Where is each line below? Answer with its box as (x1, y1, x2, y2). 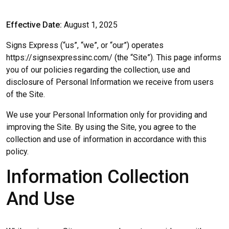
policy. (6, 146, 29, 156)
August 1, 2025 (62, 19, 118, 30)
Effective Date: (6, 19, 62, 30)
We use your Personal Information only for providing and (6, 109, 207, 120)
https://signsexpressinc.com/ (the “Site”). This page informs (6, 52, 221, 62)
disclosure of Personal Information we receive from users (6, 77, 214, 87)
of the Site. (6, 89, 45, 99)
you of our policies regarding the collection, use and (6, 64, 190, 75)
